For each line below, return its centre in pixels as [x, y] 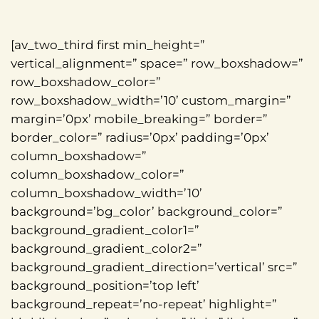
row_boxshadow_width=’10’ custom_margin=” [151, 100]
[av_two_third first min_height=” [108, 45]
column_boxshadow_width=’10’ [106, 193]
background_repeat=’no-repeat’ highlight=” [144, 304]
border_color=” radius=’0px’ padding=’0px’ [140, 137]
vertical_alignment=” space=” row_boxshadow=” [157, 63]
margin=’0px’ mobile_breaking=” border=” [139, 119]
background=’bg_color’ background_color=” [147, 211]
